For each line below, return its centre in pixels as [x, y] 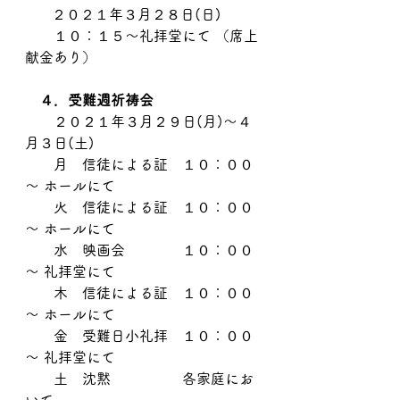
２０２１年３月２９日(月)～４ [138, 121]
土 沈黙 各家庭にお [139, 379]
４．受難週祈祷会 [96, 100]
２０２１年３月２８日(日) [137, 14]
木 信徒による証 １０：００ [139, 293]
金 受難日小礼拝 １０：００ [139, 336]
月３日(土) [60, 143]
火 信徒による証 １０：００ [139, 207]
